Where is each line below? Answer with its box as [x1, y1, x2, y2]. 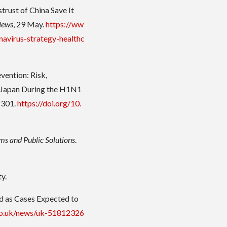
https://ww [46, 19, 84, 29]
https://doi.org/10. [17, 98, 82, 108]
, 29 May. [13, 19, 46, 29]
